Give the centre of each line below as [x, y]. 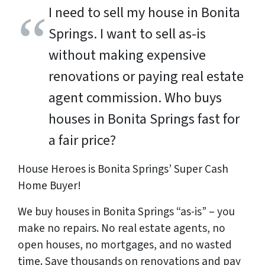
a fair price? [82, 141]
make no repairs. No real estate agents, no [122, 229]
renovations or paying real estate [146, 77]
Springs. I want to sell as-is [127, 34]
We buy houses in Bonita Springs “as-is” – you [126, 212]
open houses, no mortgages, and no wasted [125, 245]
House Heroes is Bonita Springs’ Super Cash [123, 169]
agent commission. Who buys [135, 98]
